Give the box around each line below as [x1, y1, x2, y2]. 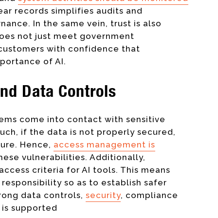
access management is [54, 140, 155, 150]
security [86, 190, 121, 200]
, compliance [121, 190, 178, 200]
